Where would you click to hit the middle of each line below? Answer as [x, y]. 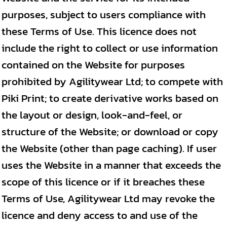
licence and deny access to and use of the [100, 215]
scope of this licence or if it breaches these [103, 182]
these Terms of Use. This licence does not [99, 31]
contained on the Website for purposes [93, 65]
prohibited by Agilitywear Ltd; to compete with [112, 81]
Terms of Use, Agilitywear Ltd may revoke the [108, 198]
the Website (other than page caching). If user [109, 148]
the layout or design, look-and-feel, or [92, 115]
